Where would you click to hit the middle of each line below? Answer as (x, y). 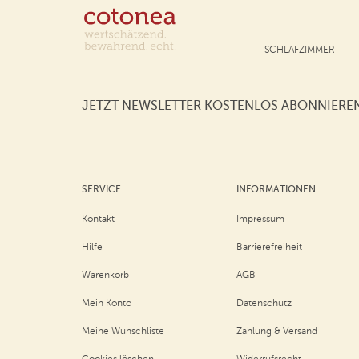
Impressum (261, 219)
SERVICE (101, 189)
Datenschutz (264, 303)
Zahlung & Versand (277, 331)
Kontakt (98, 219)
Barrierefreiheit (270, 247)
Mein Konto (107, 303)
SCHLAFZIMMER (300, 50)
